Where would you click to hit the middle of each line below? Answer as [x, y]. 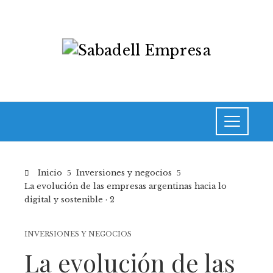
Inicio [49, 172]
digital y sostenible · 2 [69, 199]
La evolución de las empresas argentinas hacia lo [126, 186]
